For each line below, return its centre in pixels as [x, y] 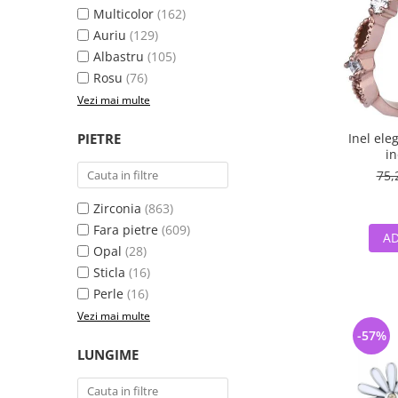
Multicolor [123, 14]
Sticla [109, 272]
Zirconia [117, 208]
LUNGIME [108, 354]
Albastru [119, 56]
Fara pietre [126, 230]
